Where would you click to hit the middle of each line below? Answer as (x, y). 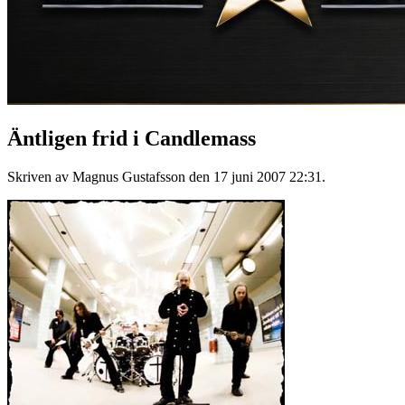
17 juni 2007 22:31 (268, 176)
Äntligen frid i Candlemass (132, 138)
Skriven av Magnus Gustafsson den (110, 176)
